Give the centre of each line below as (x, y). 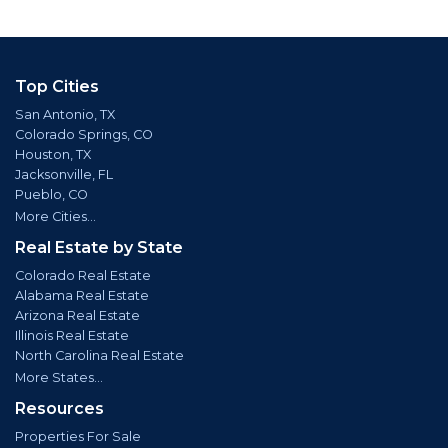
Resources (59, 408)
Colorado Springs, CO (84, 134)
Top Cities (57, 86)
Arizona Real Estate (77, 315)
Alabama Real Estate (82, 295)
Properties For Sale (78, 436)
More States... (59, 377)
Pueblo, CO (51, 194)
